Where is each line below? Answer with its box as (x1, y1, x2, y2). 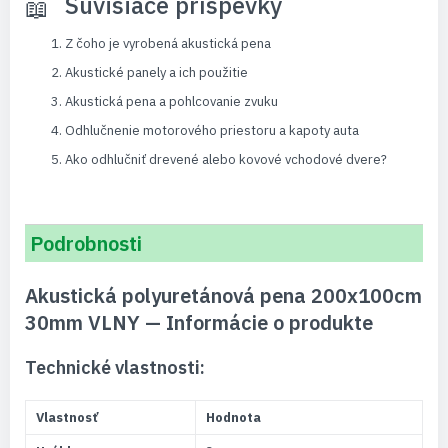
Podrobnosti (30, 229, 142, 257)
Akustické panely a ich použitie (65, 63, 248, 81)
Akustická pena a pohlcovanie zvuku (65, 92, 278, 110)
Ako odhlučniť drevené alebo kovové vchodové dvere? (65, 150, 387, 168)
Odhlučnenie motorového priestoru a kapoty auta (65, 121, 359, 139)
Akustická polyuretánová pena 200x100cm (25, 281, 422, 309)
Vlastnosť (36, 408, 98, 426)
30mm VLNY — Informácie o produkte (25, 308, 373, 336)
